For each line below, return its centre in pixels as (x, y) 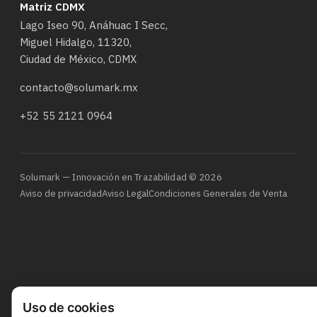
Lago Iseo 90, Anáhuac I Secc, (94, 25)
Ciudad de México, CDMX (78, 59)
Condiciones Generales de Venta (218, 194)
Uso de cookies (69, 307)
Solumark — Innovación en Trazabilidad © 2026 (121, 178)
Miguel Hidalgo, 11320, (76, 42)
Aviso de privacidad (61, 194)
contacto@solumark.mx (79, 88)
